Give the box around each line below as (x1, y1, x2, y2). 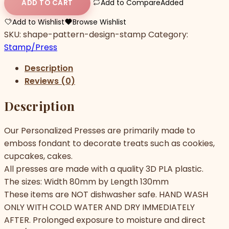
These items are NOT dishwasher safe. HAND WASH (4, 188, 208, 200)
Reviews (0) (25, 75, 75, 87)
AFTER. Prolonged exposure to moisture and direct (4, 214, 205, 226)
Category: (148, 28, 188, 40)
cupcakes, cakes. (4, 150, 73, 162)
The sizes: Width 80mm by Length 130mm (4, 175, 169, 188)
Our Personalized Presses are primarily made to (4, 124, 195, 136)
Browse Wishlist (73, 16, 126, 27)
